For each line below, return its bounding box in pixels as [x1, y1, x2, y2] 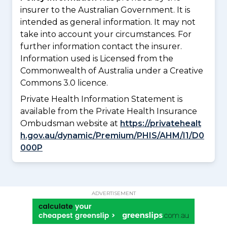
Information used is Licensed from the [20, 54, 173, 64]
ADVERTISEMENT [91, 190, 136, 197]
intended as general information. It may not [20, 17, 196, 27]
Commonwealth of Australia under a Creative [20, 66, 203, 76]
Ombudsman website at [20, 119, 120, 129]
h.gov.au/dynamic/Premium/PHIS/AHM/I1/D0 [20, 131, 204, 141]
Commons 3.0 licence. [20, 78, 108, 88]
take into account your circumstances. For [20, 29, 192, 40]
